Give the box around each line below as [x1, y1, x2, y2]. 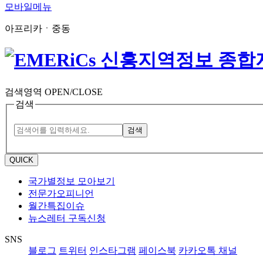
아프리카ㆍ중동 [5, 23, 70, 33]
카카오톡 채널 [178, 245, 237, 256]
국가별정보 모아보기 [28, 176, 115, 187]
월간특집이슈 [28, 201, 85, 211]
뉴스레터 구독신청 [28, 213, 106, 224]
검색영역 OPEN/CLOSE [5, 86, 103, 97]
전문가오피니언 [28, 188, 94, 199]
